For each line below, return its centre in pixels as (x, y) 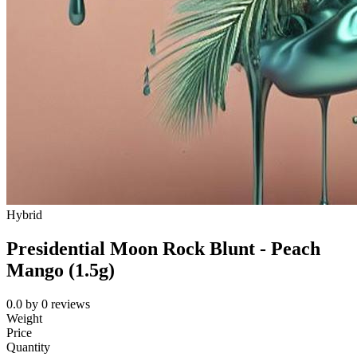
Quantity (28, 347)
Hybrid (24, 215)
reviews (71, 304)
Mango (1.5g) (61, 271)
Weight (24, 319)
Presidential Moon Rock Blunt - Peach (163, 249)
